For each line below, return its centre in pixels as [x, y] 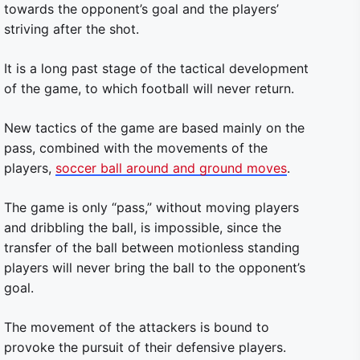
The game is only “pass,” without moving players [151, 207]
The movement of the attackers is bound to [137, 327]
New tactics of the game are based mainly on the [154, 128]
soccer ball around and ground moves [171, 168]
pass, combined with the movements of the [136, 148]
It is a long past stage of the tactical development [156, 68]
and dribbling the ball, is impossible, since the [143, 227]
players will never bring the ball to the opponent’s [155, 268]
